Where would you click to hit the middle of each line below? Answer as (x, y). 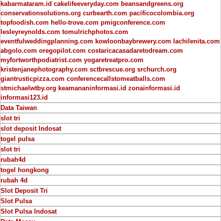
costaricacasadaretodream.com (135, 50)
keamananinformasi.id (92, 88)
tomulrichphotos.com (95, 32)
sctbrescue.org (112, 69)
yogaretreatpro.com (114, 60)
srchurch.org (157, 69)
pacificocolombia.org (162, 13)
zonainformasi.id (154, 88)
